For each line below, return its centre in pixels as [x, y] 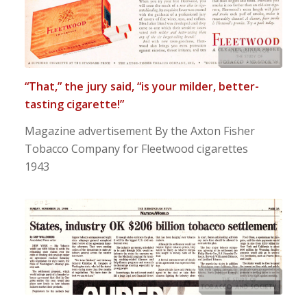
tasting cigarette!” [74, 104]
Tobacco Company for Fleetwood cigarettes [136, 149]
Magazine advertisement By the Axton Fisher [139, 131]
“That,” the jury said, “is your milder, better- [142, 86]
